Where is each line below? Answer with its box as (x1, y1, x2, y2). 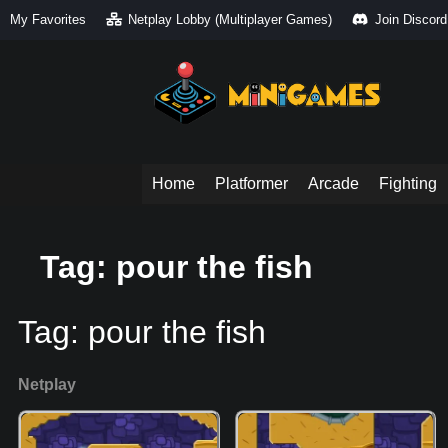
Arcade (308, 175, 359, 193)
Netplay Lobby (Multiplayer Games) (128, 12, 333, 27)
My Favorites (10, 12, 86, 27)
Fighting (379, 175, 437, 193)
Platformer (215, 175, 288, 193)
